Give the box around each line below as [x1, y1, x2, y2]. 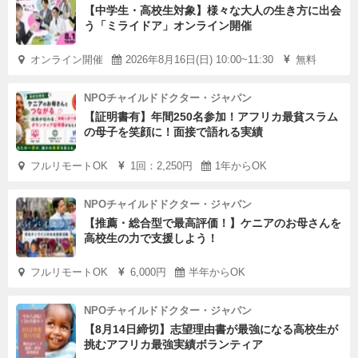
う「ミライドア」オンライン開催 [84, 19, 252, 32]
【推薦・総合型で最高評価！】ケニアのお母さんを [84, 217, 341, 229]
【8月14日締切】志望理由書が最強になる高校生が [84, 323, 338, 336]
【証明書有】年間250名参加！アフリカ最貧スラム [84, 110, 338, 123]
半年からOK [189, 266, 245, 278]
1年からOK [215, 160, 267, 172]
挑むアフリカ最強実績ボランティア [84, 338, 263, 351]
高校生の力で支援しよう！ [84, 232, 218, 245]
